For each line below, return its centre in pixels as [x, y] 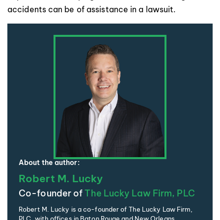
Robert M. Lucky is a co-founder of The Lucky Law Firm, [106, 209]
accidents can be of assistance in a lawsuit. [92, 9]
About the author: [49, 162]
